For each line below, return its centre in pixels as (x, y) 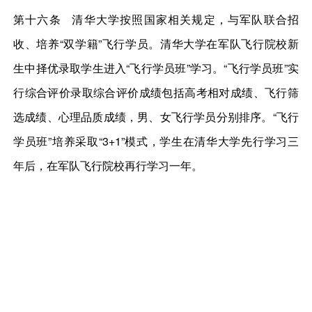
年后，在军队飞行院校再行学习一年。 (108, 166)
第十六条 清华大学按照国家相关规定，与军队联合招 (156, 19)
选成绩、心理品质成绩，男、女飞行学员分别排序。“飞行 (156, 117)
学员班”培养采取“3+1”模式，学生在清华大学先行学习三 (156, 141)
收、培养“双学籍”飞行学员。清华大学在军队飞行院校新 (156, 44)
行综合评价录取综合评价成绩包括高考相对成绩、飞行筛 (156, 93)
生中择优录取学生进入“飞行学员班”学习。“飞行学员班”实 (156, 68)
